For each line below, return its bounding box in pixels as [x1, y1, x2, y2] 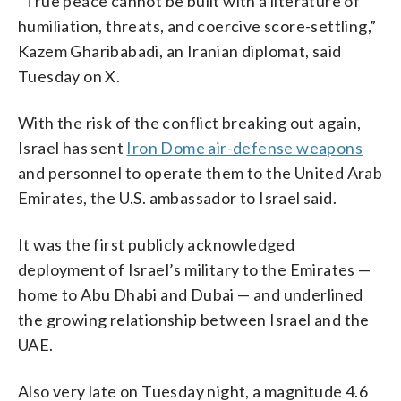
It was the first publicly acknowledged [18, 234, 295, 254]
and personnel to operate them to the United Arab [18, 162, 383, 183]
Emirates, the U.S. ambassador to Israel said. [18, 187, 337, 208]
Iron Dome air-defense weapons [126, 137, 363, 158]
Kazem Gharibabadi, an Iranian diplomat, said [18, 40, 342, 61]
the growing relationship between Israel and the [18, 309, 370, 329]
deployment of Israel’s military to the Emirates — [18, 259, 371, 279]
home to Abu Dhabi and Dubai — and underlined [18, 284, 363, 304]
